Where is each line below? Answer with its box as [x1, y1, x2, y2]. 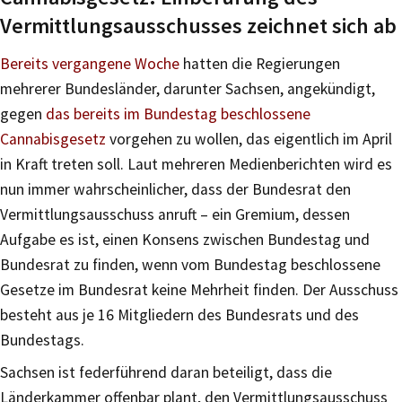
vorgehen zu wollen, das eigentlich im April [106, 129, 392, 150]
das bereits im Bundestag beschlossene [46, 104, 310, 125]
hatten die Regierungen [179, 54, 340, 74]
